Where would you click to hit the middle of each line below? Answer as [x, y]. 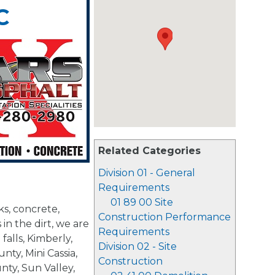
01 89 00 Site [142, 202]
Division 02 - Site [137, 246]
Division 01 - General [147, 173]
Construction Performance [165, 217]
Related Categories [149, 151]
